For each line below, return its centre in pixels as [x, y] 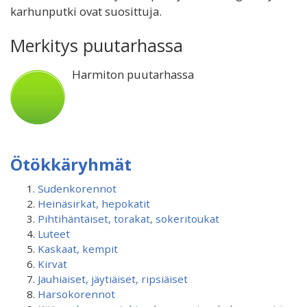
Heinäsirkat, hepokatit [94, 204]
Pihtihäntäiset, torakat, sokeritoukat [128, 219]
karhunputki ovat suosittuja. [86, 11]
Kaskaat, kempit [78, 249]
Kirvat [52, 264]
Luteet [54, 234]
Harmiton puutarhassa [133, 74]
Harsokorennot [76, 294]
